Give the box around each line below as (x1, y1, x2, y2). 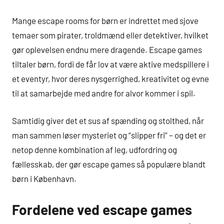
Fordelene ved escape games (12, 200, 192, 218)
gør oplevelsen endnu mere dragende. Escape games (12, 44, 202, 55)
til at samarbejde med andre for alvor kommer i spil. (12, 88, 195, 98)
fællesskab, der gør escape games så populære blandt (12, 158, 205, 169)
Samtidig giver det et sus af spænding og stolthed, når (12, 115, 204, 125)
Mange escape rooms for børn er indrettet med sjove (12, 15, 198, 26)
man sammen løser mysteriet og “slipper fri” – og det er (12, 129, 206, 140)
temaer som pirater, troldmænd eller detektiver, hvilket (12, 30, 208, 40)
